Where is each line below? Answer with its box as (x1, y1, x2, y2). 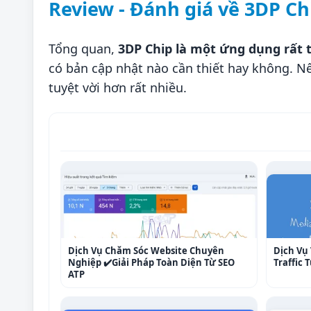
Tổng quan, (49, 40, 118, 58)
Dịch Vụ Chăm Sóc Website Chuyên (68, 244, 224, 258)
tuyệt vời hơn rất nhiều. (49, 79, 187, 96)
